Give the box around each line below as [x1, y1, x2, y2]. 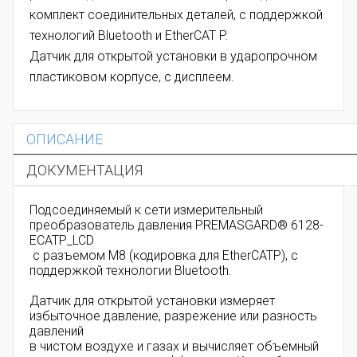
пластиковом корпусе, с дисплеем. [29, 69, 234, 85]
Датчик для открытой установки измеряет [29, 293, 275, 309]
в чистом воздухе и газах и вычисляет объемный [29, 339, 319, 355]
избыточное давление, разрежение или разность [29, 308, 317, 324]
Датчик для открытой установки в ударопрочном [29, 49, 317, 65]
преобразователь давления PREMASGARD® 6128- [29, 218, 324, 233]
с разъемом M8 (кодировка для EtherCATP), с [29, 248, 298, 264]
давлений [29, 324, 84, 339]
